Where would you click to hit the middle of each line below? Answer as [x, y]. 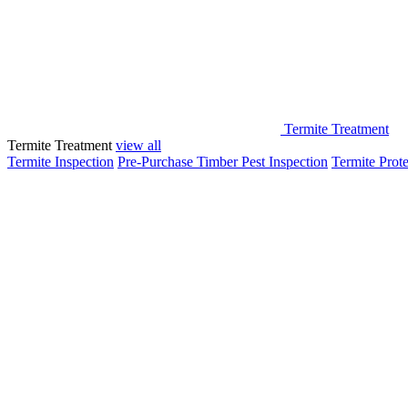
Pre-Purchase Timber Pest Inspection [223, 162]
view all [138, 145]
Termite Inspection [61, 162]
